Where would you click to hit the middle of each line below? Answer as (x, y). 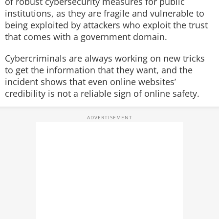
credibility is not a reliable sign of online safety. (102, 93)
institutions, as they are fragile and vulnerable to (105, 13)
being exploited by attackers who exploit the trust (106, 25)
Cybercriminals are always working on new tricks (105, 58)
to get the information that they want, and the (99, 70)
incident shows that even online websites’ (90, 82)
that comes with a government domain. (86, 37)
